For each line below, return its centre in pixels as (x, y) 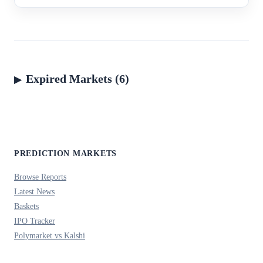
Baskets (26, 206)
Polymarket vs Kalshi (50, 235)
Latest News (34, 191)
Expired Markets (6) (77, 78)
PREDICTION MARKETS (65, 153)
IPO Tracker (35, 220)
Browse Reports (40, 176)
